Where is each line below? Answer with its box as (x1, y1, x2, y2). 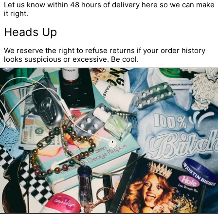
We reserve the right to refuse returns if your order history (3, 46, 205, 55)
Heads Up (3, 25, 57, 39)
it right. (3, 9, 28, 18)
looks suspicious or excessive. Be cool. (3, 54, 139, 64)
